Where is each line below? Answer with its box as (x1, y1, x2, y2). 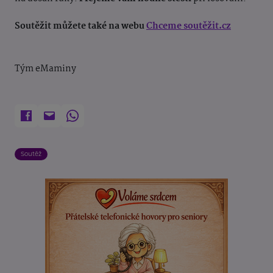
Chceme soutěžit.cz (146, 19, 231, 34)
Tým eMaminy (15, 62, 76, 77)
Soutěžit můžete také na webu (15, 19, 146, 34)
